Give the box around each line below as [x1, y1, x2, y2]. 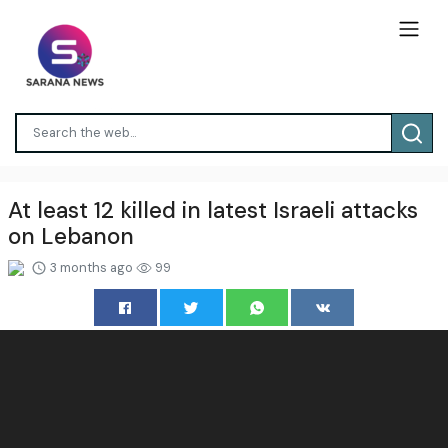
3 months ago [47, 258, 136, 276]
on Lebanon [8, 221, 134, 251]
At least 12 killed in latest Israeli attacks [8, 195, 418, 225]
